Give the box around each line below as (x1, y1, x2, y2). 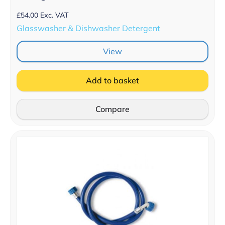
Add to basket (86, 75, 139, 85)
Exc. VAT (40, 11, 69, 20)
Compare (95, 103, 130, 114)
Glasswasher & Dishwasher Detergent (17, 23, 160, 33)
